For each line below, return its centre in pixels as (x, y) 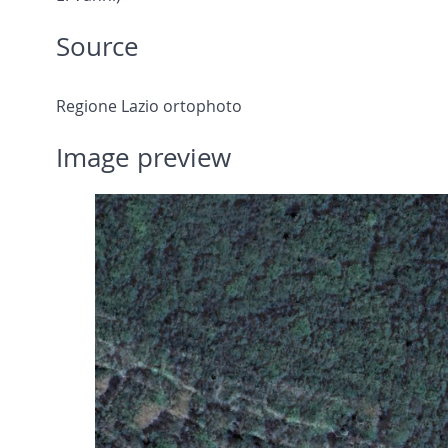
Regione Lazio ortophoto (149, 106)
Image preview (143, 158)
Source (97, 47)
